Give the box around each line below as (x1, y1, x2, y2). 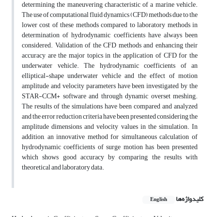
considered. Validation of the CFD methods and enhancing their (22, 39, 198, 52)
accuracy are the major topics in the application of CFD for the (22, 49, 198, 62)
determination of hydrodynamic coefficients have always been (22, 29, 198, 42)
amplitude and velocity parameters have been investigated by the (22, 79, 198, 93)
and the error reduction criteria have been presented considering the (22, 110, 198, 124)
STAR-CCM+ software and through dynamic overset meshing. (22, 90, 198, 103)
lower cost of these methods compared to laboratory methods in (22, 18, 198, 32)
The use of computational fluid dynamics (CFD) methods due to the (22, 8, 198, 22)
